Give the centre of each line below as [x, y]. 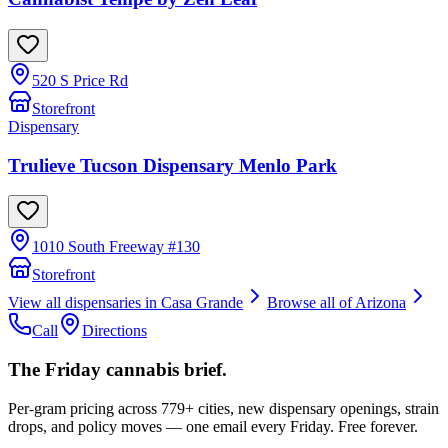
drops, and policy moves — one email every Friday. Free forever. [213, 426]
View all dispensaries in [84, 303]
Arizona [380, 303]
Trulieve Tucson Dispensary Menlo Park [172, 165]
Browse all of [311, 303]
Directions [114, 331]
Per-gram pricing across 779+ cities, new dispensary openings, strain [223, 408]
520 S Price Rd [80, 80]
